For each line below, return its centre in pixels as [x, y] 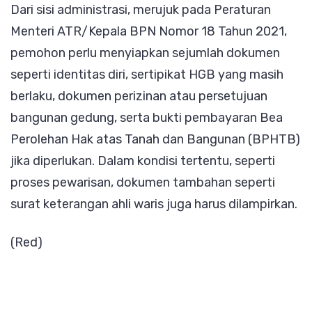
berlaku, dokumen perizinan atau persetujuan [139, 96]
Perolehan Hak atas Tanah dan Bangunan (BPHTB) [155, 139]
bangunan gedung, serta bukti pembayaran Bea [147, 117]
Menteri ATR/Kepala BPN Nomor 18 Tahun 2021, [149, 31]
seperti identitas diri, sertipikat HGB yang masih [147, 74]
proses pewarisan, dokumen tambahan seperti [143, 182]
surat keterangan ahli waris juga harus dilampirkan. [154, 204]
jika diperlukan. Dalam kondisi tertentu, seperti [143, 161]
